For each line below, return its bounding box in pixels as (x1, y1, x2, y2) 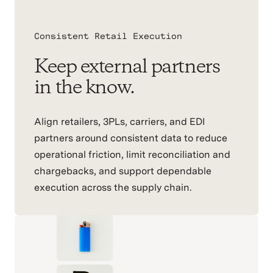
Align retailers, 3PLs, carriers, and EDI (34, 116, 205, 128)
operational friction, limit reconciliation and (34, 149, 230, 161)
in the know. (34, 75, 135, 102)
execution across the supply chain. (34, 182, 192, 194)
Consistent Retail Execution (34, 31, 182, 41)
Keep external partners (34, 54, 220, 81)
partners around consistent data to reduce (34, 132, 227, 144)
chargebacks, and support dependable (34, 165, 211, 177)
